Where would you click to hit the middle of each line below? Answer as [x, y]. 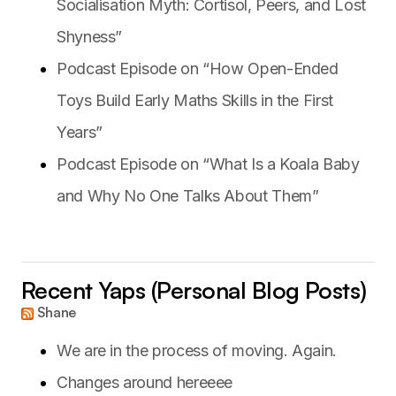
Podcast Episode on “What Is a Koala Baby [208, 164]
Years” [80, 132]
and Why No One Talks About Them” [188, 195]
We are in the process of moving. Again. [197, 350]
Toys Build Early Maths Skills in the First [195, 100]
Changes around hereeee [145, 382]
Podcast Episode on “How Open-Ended [198, 68]
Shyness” [90, 36]
